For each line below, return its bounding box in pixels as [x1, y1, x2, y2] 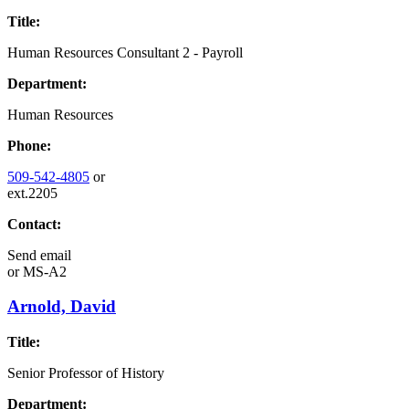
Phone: [7, 137, 51, 153]
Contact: [7, 215, 61, 232]
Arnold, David [7, 297, 116, 317]
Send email [7, 246, 71, 263]
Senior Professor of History [7, 365, 164, 382]
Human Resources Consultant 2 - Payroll [7, 44, 243, 60]
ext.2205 [7, 184, 58, 201]
